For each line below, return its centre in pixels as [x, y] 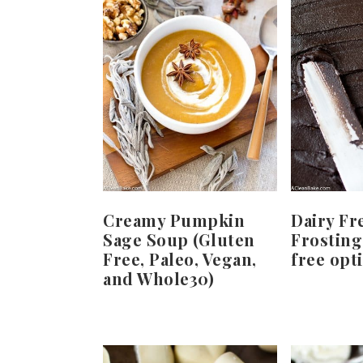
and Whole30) [158, 279]
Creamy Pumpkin [174, 220]
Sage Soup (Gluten [179, 240]
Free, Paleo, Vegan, [180, 259]
